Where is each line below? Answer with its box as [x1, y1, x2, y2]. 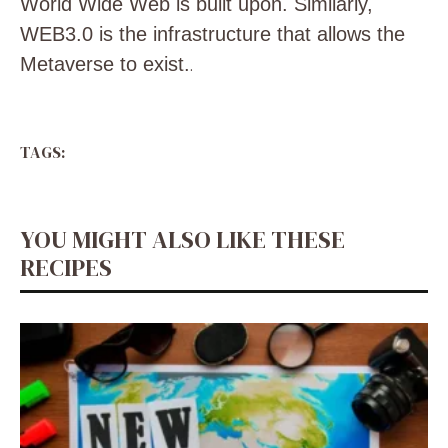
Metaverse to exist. [20, 53, 190, 75]
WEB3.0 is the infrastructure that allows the [20, 23, 405, 45]
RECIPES [20, 251, 112, 284]
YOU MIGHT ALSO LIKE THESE [20, 223, 345, 256]
